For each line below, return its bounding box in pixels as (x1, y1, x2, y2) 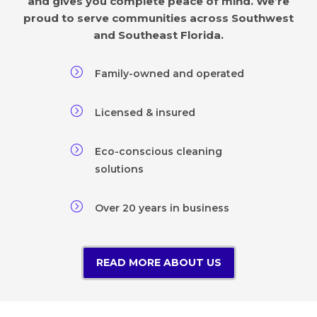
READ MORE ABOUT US (96, 255, 221, 269)
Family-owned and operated (95, 67, 244, 80)
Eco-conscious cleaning (95, 144, 222, 158)
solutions (95, 162, 144, 175)
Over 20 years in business (95, 201, 229, 214)
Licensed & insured (95, 105, 195, 119)
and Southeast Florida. (93, 28, 224, 42)
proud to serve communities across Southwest (23, 11, 294, 25)
